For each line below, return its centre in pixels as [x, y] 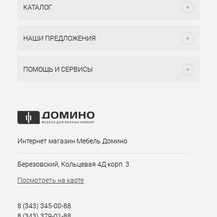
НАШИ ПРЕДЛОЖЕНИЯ [60, 38]
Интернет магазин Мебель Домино [72, 141]
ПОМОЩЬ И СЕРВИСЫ [58, 69]
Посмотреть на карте [51, 180]
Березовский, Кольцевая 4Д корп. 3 [73, 164]
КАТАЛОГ [38, 7]
